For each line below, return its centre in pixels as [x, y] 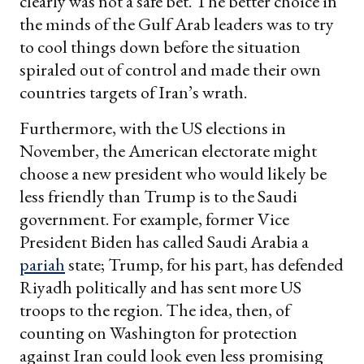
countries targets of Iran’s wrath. [133, 92]
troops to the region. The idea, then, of [155, 310]
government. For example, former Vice [154, 219]
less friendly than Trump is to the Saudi [158, 196]
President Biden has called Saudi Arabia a [164, 241]
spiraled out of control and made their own [170, 69]
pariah [42, 264]
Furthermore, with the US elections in [153, 128]
